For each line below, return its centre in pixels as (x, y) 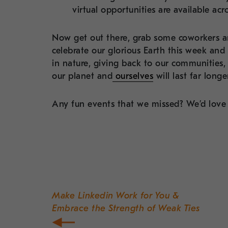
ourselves (134, 76)
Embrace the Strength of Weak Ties (126, 208)
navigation (87, 166)
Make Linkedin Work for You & (115, 195)
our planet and (82, 76)
